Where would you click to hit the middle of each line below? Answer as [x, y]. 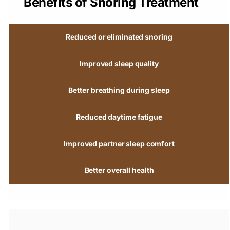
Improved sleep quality [119, 64]
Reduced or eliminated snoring [119, 37]
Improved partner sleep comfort [119, 144]
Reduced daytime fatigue [119, 117]
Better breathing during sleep [119, 90]
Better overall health [119, 170]
